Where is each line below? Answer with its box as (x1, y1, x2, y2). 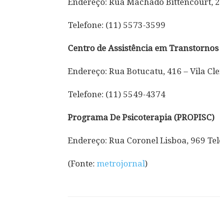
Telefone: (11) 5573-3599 (68, 20, 165, 30)
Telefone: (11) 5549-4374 (68, 89, 165, 99)
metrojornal (97, 158, 145, 168)
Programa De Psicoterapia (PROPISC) (68, 112, 215, 122)
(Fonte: (68, 158, 97, 168)
